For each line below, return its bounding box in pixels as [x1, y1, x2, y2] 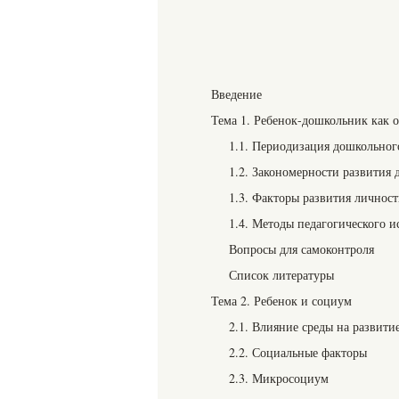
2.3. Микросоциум [229, 370, 329, 387]
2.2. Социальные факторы [229, 344, 367, 361]
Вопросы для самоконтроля [229, 240, 374, 257]
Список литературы [229, 266, 334, 283]
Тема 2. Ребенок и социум [211, 292, 352, 309]
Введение [211, 85, 262, 102]
